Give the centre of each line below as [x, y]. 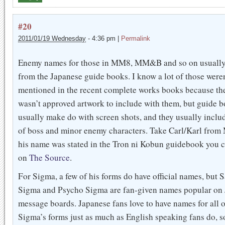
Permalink [136, 38]
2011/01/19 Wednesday [52, 38]
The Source [49, 157]
